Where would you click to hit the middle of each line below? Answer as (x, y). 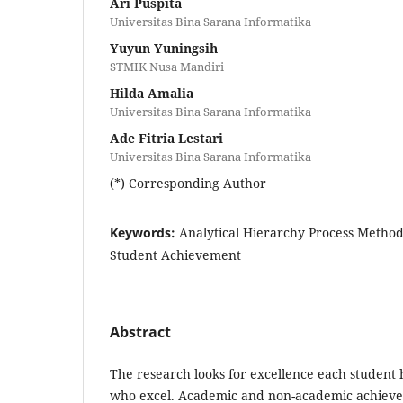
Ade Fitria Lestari (166, 138)
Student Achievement (175, 255)
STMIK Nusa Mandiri (167, 66)
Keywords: (144, 232)
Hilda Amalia (152, 93)
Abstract (140, 331)
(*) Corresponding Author (188, 183)
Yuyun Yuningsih (164, 48)
